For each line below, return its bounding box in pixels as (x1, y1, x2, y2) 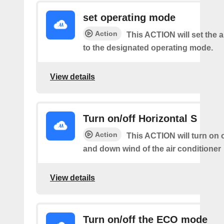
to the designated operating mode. (83, 43, 213, 52)
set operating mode (83, 12, 175, 23)
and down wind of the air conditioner (83, 144, 221, 153)
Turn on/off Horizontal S (83, 113, 197, 124)
